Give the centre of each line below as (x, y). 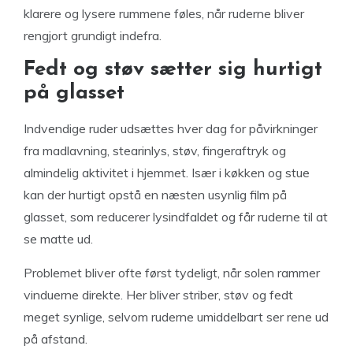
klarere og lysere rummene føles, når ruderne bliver (164, 13)
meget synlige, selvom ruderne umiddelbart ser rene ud (176, 317)
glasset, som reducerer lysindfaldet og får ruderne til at (176, 217)
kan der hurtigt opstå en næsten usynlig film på (155, 195)
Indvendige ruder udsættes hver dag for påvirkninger (171, 128)
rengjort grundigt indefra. (93, 35)
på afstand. (56, 339)
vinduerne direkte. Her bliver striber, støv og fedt (158, 295)
